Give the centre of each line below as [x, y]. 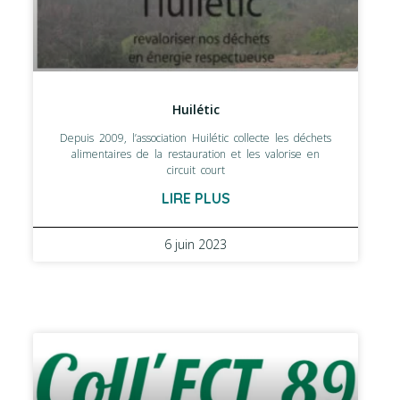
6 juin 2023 [196, 245]
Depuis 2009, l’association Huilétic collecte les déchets [196, 138]
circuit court [196, 171]
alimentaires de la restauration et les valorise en [196, 154]
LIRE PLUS [196, 199]
